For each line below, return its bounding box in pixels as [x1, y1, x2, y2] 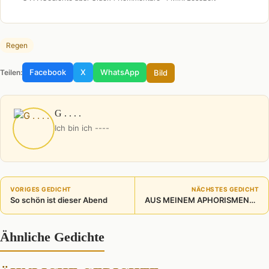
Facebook [29, 67, 66, 77]
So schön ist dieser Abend [10, 195, 107, 205]
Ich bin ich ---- [55, 122, 109, 133]
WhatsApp [100, 67, 139, 77]
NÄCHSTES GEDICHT [192, 185, 259, 193]
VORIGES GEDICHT [10, 185, 71, 193]
